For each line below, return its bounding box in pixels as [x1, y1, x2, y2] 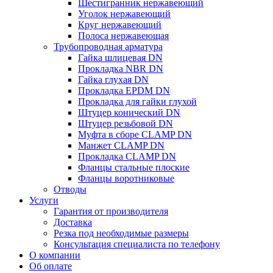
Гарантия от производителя [54, 205, 168, 216]
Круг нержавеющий [78, 19, 161, 30]
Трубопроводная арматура [54, 41, 163, 52]
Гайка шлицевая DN [78, 52, 163, 63]
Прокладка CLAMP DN [78, 151, 176, 161]
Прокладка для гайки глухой [78, 96, 197, 107]
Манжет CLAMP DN [78, 140, 165, 151]
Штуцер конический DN [78, 107, 180, 118]
